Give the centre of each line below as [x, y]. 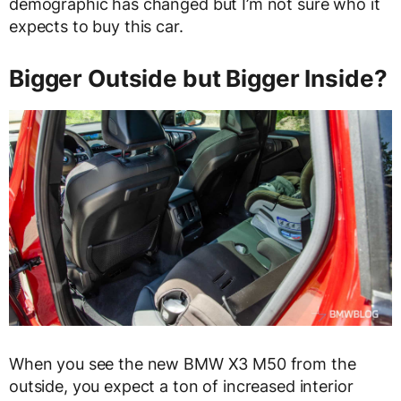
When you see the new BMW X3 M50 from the [183, 364]
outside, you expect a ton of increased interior [181, 387]
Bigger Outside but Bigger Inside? [198, 79]
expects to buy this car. [96, 27]
